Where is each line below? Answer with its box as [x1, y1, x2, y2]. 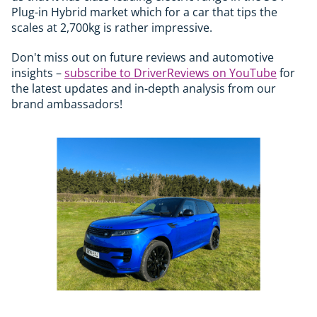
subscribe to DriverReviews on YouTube [64, 64, 277, 81]
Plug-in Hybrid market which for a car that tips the [11, 4, 277, 20]
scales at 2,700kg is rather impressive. [11, 19, 212, 35]
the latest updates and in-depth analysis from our [11, 80, 276, 96]
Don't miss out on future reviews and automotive [11, 49, 274, 65]
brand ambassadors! [11, 96, 122, 112]
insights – [11, 64, 64, 81]
